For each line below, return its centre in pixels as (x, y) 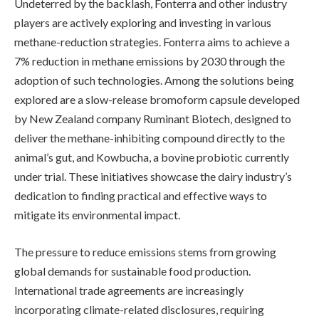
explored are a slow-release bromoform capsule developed (157, 100)
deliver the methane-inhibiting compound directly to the (150, 138)
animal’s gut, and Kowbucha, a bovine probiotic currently (152, 157)
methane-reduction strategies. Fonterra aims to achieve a (152, 42)
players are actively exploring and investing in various (143, 23)
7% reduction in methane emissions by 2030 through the (150, 61)
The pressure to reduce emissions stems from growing (145, 251)
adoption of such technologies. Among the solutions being (154, 80)
